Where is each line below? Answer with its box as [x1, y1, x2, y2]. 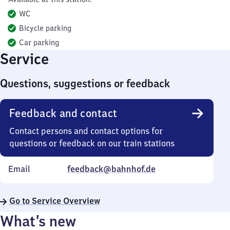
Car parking [19, 38, 59, 47]
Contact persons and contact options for [9, 126, 163, 136]
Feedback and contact [9, 106, 118, 120]
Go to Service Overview [9, 196, 100, 206]
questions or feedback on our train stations [9, 138, 175, 148]
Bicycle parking [19, 24, 71, 33]
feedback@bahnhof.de [67, 164, 156, 174]
